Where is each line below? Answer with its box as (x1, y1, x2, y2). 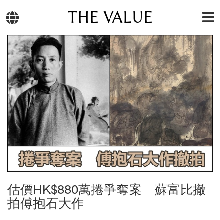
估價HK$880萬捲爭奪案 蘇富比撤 (7, 179, 206, 197)
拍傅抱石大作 (7, 192, 84, 211)
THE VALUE (67, 7, 153, 27)
